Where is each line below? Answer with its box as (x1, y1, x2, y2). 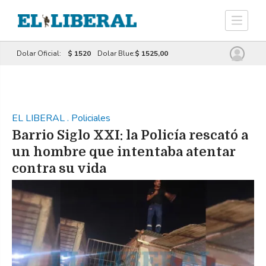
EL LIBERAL (12, 112, 67, 125)
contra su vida (12, 161, 106, 176)
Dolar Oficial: (16, 49, 63, 58)
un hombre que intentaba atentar (12, 144, 236, 159)
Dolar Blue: (97, 49, 135, 58)
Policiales (71, 112, 110, 125)
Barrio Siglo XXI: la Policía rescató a (12, 128, 248, 142)
